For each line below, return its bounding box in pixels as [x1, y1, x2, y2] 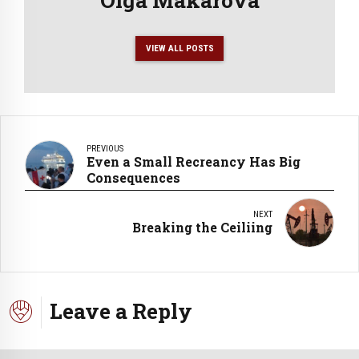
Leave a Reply [50, 296, 192, 325]
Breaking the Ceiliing [132, 218, 272, 236]
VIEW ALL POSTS [145, 42, 214, 54]
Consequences [87, 168, 180, 186]
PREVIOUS [87, 143, 123, 154]
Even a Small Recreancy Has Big [87, 152, 301, 170]
